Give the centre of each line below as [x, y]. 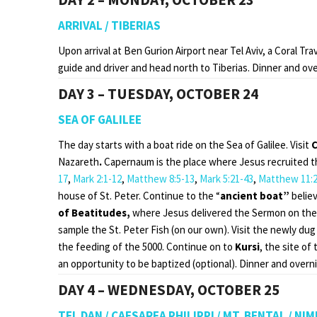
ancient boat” [256, 195]
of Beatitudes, [95, 212]
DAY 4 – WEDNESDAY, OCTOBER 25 [169, 289]
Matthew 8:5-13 [161, 178]
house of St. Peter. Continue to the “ [139, 195]
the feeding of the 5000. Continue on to [146, 246]
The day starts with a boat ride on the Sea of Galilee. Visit [185, 144]
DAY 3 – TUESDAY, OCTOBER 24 [158, 93]
